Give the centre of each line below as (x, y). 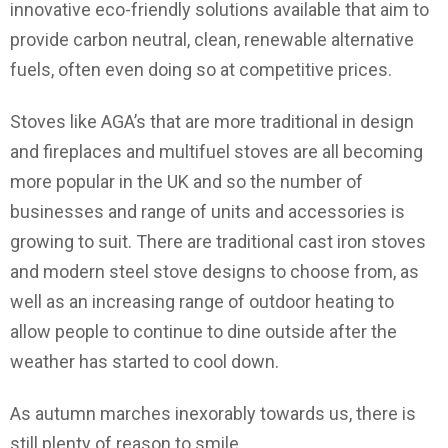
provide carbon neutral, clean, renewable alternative (212, 40)
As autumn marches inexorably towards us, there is (213, 414)
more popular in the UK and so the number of (186, 182)
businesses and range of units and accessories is (207, 212)
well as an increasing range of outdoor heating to (202, 302)
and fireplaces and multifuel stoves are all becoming (216, 152)
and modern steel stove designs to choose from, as (214, 272)
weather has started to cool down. (144, 362)
